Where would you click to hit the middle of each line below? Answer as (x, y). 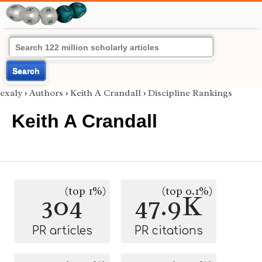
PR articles (62, 231)
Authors (46, 93)
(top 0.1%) (187, 191)
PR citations (168, 231)
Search (26, 71)
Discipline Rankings (190, 93)
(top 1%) (85, 191)
